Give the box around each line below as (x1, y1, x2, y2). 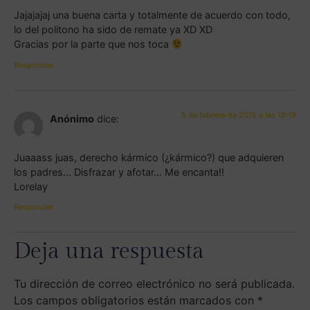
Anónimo (50, 112, 94, 125)
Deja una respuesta (14, 238, 204, 265)
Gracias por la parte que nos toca (14, 38, 172, 51)
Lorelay (14, 181, 48, 193)
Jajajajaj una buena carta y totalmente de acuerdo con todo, (14, 9, 291, 21)
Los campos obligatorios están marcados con (14, 293, 257, 308)
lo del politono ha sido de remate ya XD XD (14, 24, 212, 36)
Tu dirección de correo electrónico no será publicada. (14, 277, 295, 291)
